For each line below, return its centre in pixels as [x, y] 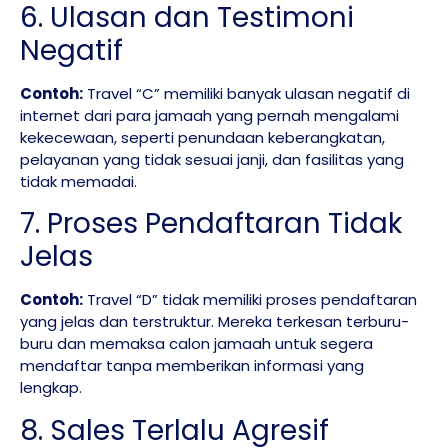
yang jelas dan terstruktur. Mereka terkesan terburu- [214, 322]
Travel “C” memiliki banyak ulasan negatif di [246, 94]
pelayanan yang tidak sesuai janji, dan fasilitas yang [212, 160]
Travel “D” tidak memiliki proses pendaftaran [250, 300]
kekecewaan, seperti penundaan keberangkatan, [202, 138]
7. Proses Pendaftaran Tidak [211, 224]
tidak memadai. [78, 182]
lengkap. [51, 388]
